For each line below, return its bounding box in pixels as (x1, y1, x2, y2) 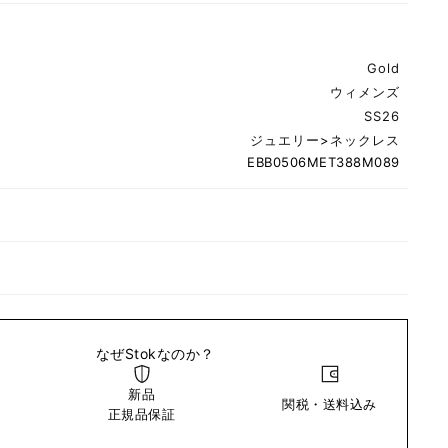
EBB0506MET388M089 (247, 154, 400, 171)
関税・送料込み (282, 396, 377, 413)
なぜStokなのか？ (95, 345, 215, 363)
